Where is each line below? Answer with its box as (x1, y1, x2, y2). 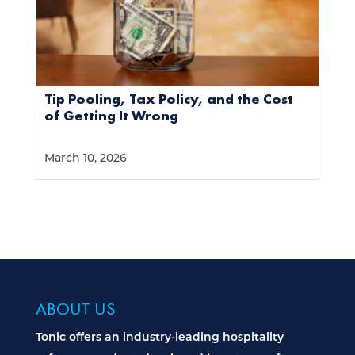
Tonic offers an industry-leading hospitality (35, 331, 284, 344)
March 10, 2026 (44, 152, 127, 165)
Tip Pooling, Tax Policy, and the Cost (44, 89, 293, 108)
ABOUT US (35, 296, 116, 320)
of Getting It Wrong (44, 105, 178, 124)
